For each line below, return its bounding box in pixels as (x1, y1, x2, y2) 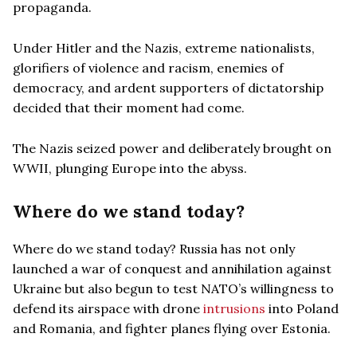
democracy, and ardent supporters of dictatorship (13, 79, 324, 96)
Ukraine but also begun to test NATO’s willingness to (13, 280, 334, 296)
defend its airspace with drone (13, 300, 203, 316)
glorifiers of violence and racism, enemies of (13, 59, 284, 76)
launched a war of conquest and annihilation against (13, 260, 331, 277)
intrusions (203, 300, 265, 316)
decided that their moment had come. (13, 99, 245, 116)
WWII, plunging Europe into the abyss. (13, 159, 247, 176)
